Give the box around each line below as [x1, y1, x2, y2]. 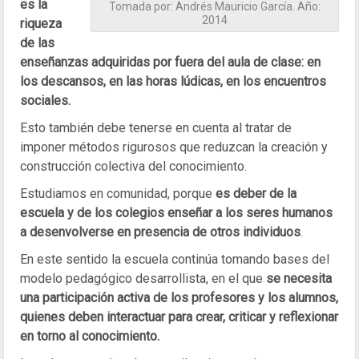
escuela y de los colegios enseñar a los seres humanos [20, 205, 333, 220]
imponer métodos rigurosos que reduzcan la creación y [20, 139, 328, 155]
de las [20, 35, 54, 50]
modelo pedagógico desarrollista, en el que [20, 271, 266, 286]
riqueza [20, 16, 62, 31]
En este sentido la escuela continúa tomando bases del [20, 252, 329, 267]
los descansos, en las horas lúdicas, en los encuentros [20, 74, 326, 89]
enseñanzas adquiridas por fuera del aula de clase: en [20, 54, 321, 70]
